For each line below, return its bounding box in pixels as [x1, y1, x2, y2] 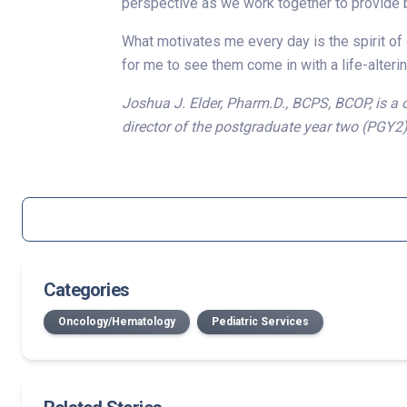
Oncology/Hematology [58, 315, 175, 328]
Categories [44, 279, 129, 301]
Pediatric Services [212, 315, 309, 328]
